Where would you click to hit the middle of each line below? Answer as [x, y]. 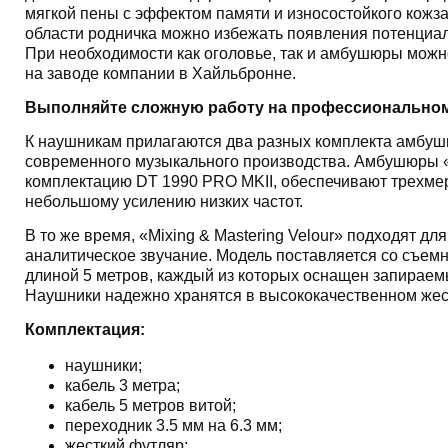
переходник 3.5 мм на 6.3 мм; [173, 425]
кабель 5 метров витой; [150, 405]
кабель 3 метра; [122, 385]
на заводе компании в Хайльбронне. [160, 73]
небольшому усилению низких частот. [163, 201]
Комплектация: [84, 329]
